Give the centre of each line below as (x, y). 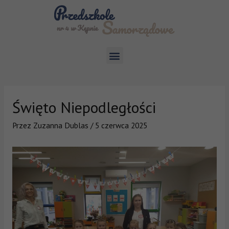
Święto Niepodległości (84, 107)
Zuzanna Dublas (61, 125)
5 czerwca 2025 (121, 125)
